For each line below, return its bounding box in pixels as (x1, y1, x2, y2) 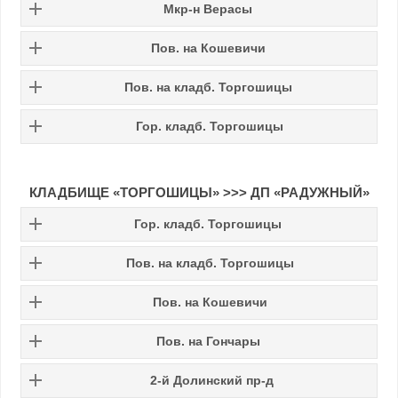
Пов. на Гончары (155, 333, 260, 348)
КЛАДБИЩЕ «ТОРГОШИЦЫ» (28, 184, 223, 200)
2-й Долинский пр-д (149, 372, 274, 387)
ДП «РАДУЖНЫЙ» (246, 184, 370, 200)
